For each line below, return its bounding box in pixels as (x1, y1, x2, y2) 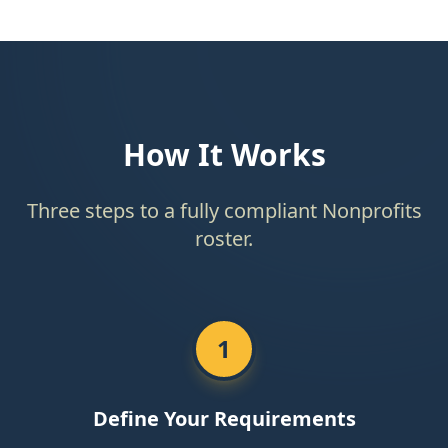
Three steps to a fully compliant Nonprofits (26, 197, 422, 224)
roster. (195, 225, 253, 252)
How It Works (122, 134, 326, 175)
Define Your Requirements (92, 405, 356, 432)
